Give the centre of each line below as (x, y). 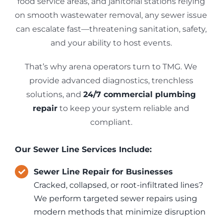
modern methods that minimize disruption (120, 212)
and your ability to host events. (111, 43)
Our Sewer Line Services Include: (83, 150)
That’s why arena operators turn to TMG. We (111, 67)
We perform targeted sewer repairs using (116, 199)
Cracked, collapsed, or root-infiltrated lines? (119, 185)
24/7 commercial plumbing (139, 95)
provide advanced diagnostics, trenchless (111, 81)
